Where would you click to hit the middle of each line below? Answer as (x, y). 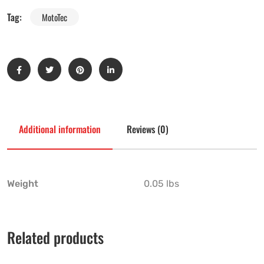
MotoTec (55, 17)
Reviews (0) (148, 129)
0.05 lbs (161, 184)
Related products (55, 237)
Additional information (60, 129)
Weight (23, 184)
